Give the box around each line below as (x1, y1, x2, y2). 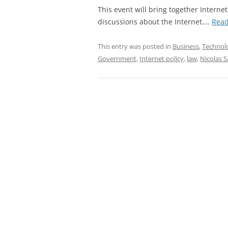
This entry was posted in (98, 42, 173, 51)
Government (98, 54, 136, 63)
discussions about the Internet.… (98, 17, 212, 26)
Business (173, 42, 199, 51)
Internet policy (139, 54, 184, 63)
